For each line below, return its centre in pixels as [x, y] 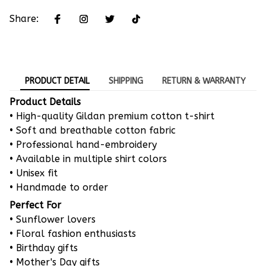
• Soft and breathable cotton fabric [93, 130]
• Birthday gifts [44, 248]
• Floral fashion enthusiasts [73, 233]
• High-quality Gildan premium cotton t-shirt [112, 116]
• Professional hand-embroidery [83, 144]
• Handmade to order [59, 187]
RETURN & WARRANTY [204, 81]
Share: [24, 19]
